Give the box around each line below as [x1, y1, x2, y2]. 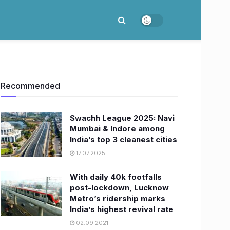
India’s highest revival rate [70, 204, 174, 214]
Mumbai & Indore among [70, 124, 165, 133]
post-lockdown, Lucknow [70, 183, 169, 193]
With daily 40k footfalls [70, 172, 162, 182]
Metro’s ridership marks [70, 194, 165, 203]
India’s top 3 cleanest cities [70, 135, 177, 144]
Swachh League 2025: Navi [70, 113, 175, 123]
